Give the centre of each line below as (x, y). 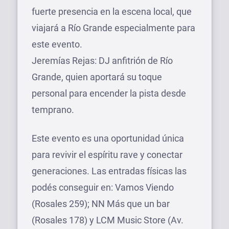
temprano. (53, 109)
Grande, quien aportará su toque (97, 77)
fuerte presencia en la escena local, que (112, 11)
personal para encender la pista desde (109, 93)
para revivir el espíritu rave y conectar (107, 154)
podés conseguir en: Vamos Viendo (103, 187)
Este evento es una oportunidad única (108, 138)
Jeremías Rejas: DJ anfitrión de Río (102, 60)
